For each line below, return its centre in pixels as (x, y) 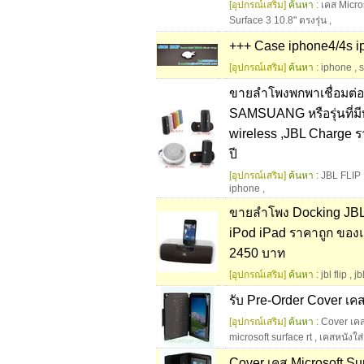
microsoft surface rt (271, 338)
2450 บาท (257, 253)
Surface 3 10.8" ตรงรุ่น (278, 21)
